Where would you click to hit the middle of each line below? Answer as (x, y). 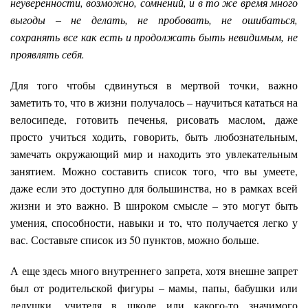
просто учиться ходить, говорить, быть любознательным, (154, 136)
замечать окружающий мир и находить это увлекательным (154, 153)
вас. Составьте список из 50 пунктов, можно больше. (135, 239)
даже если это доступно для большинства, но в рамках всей (154, 188)
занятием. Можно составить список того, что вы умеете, (154, 170)
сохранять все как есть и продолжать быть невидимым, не (154, 36)
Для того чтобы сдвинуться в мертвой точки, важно (154, 85)
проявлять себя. (47, 54)
